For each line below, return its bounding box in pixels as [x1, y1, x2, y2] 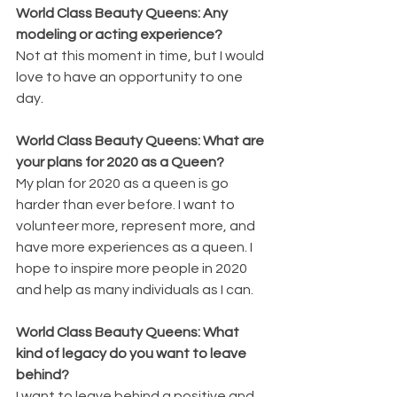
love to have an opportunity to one [16, 69, 245, 84]
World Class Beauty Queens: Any [16, 5, 230, 20]
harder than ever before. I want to [16, 197, 237, 212]
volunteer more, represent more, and [16, 218, 258, 233]
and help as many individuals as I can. [16, 282, 256, 297]
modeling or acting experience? [16, 27, 222, 42]
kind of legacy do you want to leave [16, 346, 249, 361]
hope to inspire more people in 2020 [16, 261, 250, 276]
